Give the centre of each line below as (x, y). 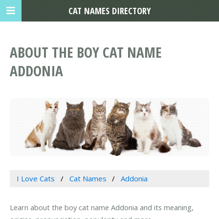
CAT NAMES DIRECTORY (109, 11)
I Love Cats (35, 179)
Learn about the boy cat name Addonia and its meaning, (102, 208)
